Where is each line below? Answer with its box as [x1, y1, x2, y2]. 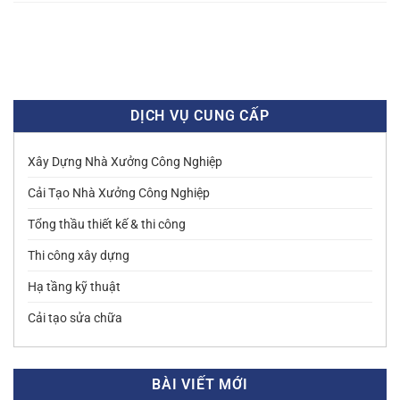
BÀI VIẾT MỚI [152, 376, 248, 394]
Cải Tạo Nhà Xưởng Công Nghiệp [28, 186, 210, 201]
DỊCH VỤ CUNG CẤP [130, 107, 270, 125]
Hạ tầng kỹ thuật [28, 279, 121, 295]
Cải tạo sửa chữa [28, 311, 122, 326]
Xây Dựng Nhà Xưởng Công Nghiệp [28, 154, 222, 170]
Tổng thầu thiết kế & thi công [28, 217, 186, 232]
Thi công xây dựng [28, 248, 129, 263]
